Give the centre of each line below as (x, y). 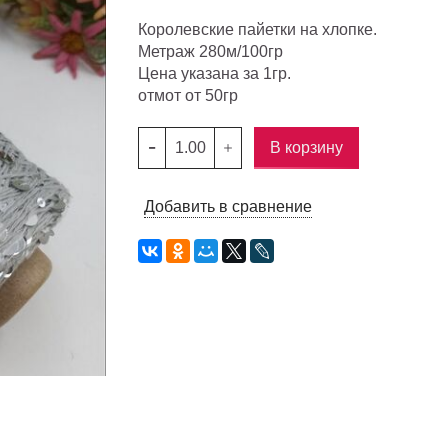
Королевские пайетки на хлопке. (258, 30)
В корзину (307, 148)
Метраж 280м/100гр (211, 52)
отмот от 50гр (188, 96)
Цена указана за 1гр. (215, 74)
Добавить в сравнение (228, 206)
